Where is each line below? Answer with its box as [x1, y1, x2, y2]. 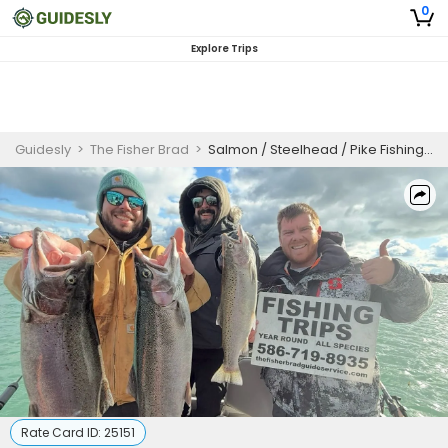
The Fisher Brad [90, 140, 189, 159]
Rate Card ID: [21, 424, 104, 441]
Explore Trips [190, 41, 258, 56]
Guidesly [15, 140, 71, 159]
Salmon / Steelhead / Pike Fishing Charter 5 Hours [208, 140, 424, 159]
